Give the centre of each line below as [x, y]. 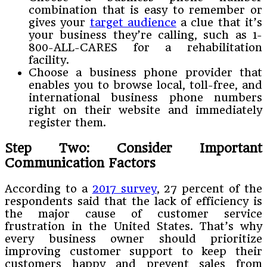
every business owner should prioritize [133, 238]
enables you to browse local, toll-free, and [145, 85]
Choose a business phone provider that [145, 72]
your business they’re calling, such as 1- [145, 35]
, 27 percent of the [209, 188]
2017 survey [124, 188]
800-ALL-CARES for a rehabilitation [145, 47]
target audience [133, 22]
